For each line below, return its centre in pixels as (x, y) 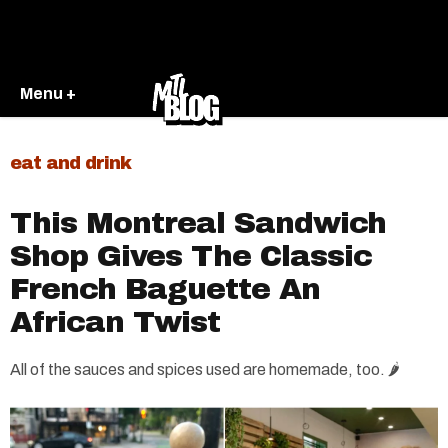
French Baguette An (165, 289)
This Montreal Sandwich (198, 223)
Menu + (48, 93)
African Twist (115, 322)
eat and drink (70, 163)
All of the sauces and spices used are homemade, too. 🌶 (205, 369)
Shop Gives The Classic (191, 256)
